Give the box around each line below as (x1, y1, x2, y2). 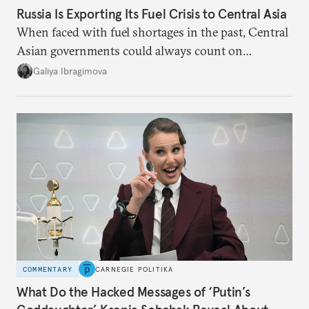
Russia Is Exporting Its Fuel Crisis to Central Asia (17, 6, 287, 23)
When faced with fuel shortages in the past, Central (17, 24, 288, 41)
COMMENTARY (23, 264, 72, 274)
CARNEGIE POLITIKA (95, 264, 174, 274)
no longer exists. (17, 80, 104, 97)
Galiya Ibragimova (33, 64, 107, 77)
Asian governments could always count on (17, 43, 243, 59)
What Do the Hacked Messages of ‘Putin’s (17, 283, 250, 300)
